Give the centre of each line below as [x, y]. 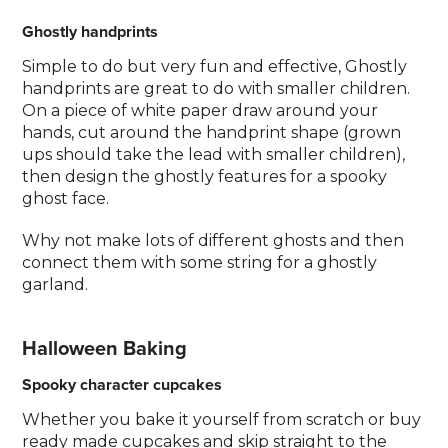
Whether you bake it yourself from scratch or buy [222, 419]
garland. [55, 284]
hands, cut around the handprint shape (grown [212, 132]
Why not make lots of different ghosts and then [213, 240]
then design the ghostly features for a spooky [205, 176]
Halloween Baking [105, 347]
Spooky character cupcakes [122, 384]
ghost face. [66, 198]
